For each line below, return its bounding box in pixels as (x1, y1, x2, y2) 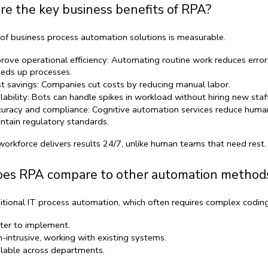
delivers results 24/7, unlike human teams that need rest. (37, 137, 266, 150)
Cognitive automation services (92, 103, 213, 115)
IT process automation (27, 196, 118, 208)
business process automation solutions (10, 31, 166, 43)
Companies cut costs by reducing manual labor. (38, 78, 230, 90)
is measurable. (166, 31, 226, 43)
